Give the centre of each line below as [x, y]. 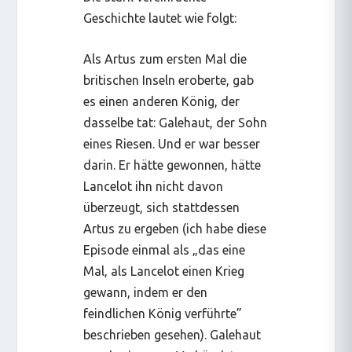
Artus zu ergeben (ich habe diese [175, 229]
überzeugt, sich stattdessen [162, 208]
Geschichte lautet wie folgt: [160, 18]
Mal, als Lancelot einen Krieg [164, 271]
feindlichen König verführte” [163, 314]
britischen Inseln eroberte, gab [169, 81]
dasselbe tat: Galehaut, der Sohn [176, 123]
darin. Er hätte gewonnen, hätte [172, 165]
